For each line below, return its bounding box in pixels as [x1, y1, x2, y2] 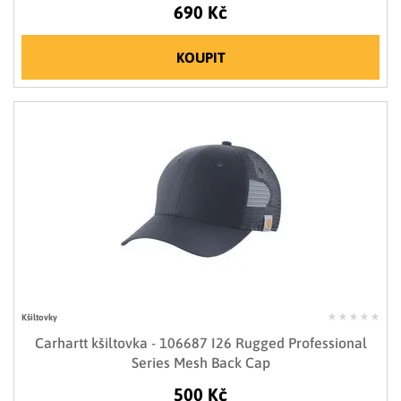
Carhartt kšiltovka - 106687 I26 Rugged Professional [34, 334, 367, 351]
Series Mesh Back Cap [131, 354, 270, 371]
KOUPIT [175, 48, 226, 65]
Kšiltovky [21, 311, 57, 322]
